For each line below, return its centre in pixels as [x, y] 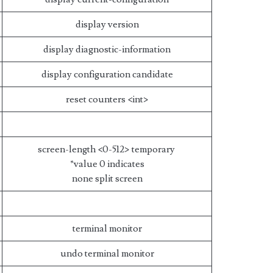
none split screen [107, 179]
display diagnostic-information [107, 49]
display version [107, 24]
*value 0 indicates [107, 164]
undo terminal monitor [107, 253]
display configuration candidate [107, 74]
